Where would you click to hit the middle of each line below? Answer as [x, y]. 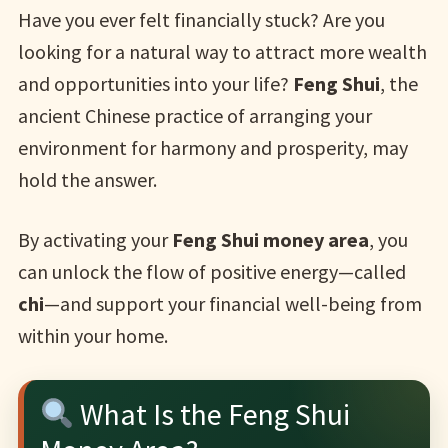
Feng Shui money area [270, 239]
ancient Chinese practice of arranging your [194, 115]
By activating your [94, 239]
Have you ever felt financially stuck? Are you [201, 19]
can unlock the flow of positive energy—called [211, 271]
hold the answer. [87, 179]
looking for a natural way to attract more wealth [222, 51]
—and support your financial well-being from [232, 303]
